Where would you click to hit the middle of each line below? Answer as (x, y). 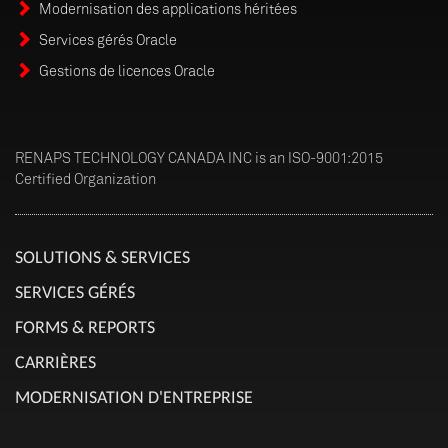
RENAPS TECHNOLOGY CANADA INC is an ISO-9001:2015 (199, 157)
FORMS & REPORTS (85, 327)
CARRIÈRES (55, 362)
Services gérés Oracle (108, 39)
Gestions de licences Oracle (127, 70)
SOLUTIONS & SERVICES (102, 257)
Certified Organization (85, 178)
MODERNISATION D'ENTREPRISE (134, 397)
